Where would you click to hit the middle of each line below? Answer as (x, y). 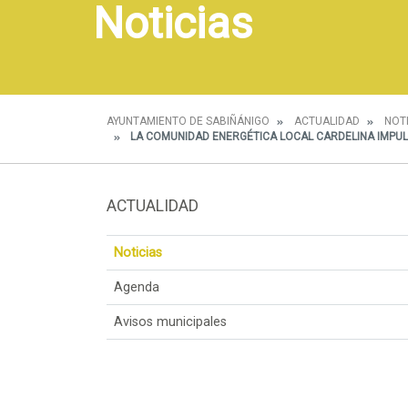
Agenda (137, 287)
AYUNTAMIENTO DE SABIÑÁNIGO (188, 121)
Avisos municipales (170, 321)
